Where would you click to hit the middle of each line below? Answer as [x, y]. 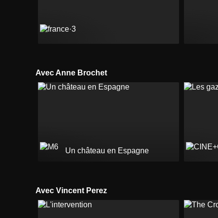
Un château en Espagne [107, 150]
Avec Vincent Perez [74, 190]
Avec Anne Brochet [74, 73]
